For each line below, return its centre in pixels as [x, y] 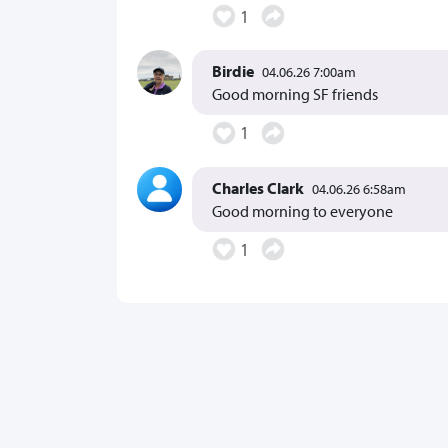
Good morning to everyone [302, 210]
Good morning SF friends [295, 94]
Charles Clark [258, 187]
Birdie [233, 71]
